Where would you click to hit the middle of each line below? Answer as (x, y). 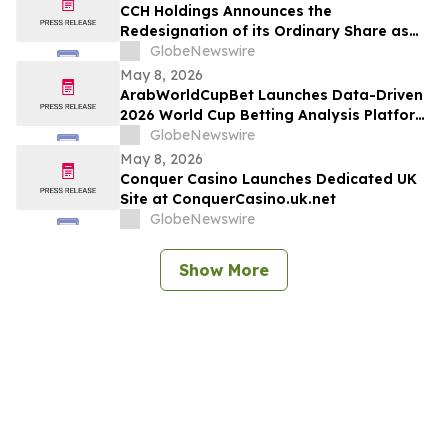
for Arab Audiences (191, 135)
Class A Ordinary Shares (209, 51)
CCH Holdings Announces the (226, 11)
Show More (224, 270)
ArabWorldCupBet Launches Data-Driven (271, 95)
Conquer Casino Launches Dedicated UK (268, 179)
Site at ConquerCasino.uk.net (228, 199)
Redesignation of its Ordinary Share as (264, 31)
